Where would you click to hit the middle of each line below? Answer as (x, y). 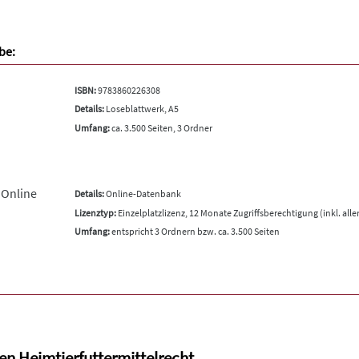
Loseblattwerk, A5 (141, 109)
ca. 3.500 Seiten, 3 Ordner (161, 127)
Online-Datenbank (142, 194)
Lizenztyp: (95, 212)
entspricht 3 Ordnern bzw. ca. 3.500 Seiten (194, 231)
